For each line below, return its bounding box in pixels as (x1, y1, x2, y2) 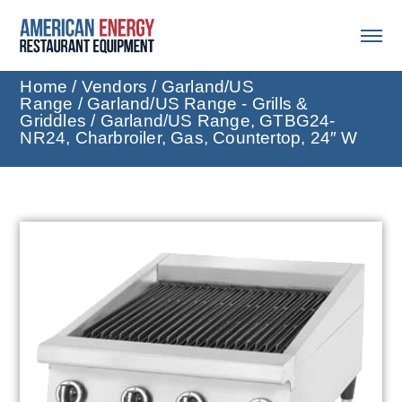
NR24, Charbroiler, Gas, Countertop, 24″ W (20, 128, 358, 148)
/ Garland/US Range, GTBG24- (86, 111, 336, 131)
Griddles (20, 111, 86, 131)
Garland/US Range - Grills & (87, 94, 309, 114)
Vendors (81, 77, 148, 97)
